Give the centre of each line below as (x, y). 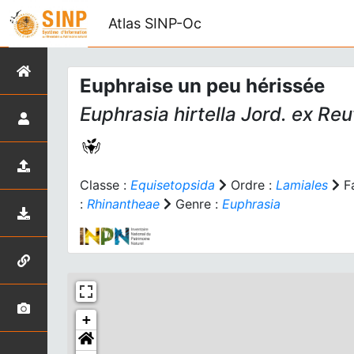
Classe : (105, 185)
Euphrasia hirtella (158, 114)
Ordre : (251, 185)
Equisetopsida (173, 185)
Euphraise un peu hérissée (202, 86)
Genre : (197, 204)
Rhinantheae (123, 204)
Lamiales (302, 185)
